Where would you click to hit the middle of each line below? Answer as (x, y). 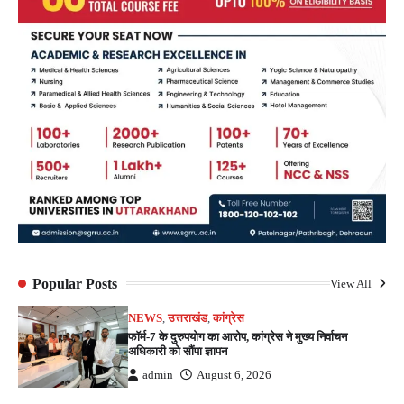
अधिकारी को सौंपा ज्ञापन (178, 351)
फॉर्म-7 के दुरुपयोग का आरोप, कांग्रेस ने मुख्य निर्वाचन (238, 336)
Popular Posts (75, 283)
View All (352, 283)
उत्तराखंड (188, 318)
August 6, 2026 (234, 375)
